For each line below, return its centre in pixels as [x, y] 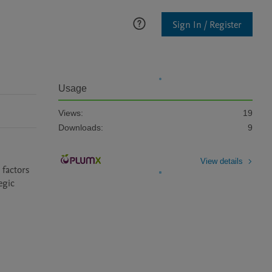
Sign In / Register [207, 25]
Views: [71, 113]
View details [222, 161]
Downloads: [81, 127]
